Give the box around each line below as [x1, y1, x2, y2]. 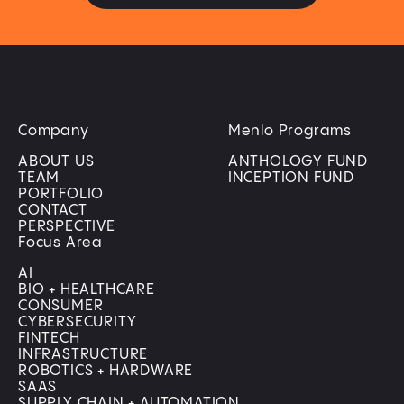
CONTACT [18, 203, 87, 219]
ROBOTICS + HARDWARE [18, 363, 194, 380]
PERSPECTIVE [18, 219, 115, 235]
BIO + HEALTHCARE [18, 282, 155, 298]
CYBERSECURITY [18, 315, 137, 331]
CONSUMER [18, 298, 104, 315]
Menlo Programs [227, 124, 352, 140]
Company [18, 124, 89, 140]
